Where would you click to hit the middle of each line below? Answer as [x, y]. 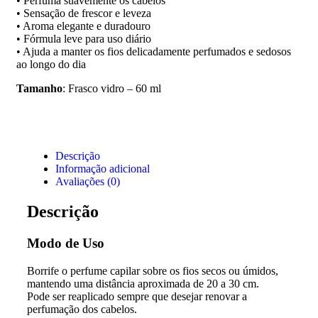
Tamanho [39, 89]
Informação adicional [103, 169]
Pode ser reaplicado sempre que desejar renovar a [137, 296]
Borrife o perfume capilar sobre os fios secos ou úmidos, [153, 270]
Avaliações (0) [88, 182]
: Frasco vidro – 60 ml [112, 89]
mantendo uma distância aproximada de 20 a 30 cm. [143, 283]
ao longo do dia [51, 65]
